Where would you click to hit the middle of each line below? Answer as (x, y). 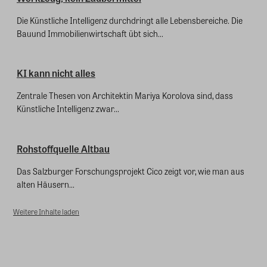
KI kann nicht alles (56, 73)
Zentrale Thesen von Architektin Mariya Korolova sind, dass (125, 96)
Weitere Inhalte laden (46, 211)
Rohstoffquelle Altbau (63, 148)
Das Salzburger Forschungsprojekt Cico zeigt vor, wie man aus (131, 171)
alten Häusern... (46, 184)
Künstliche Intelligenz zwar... (68, 109)
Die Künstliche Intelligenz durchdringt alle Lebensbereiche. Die (130, 20)
